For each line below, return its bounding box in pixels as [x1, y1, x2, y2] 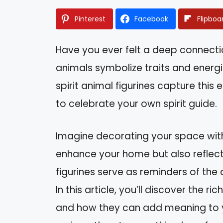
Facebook [134, 14, 168, 24]
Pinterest [75, 14, 106, 24]
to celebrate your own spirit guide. [56, 97, 217, 111]
